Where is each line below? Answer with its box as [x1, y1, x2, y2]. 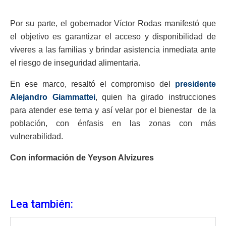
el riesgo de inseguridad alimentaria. [10, 59, 140, 68]
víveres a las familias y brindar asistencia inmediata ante [10, 45, 216, 54]
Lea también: [10, 197, 73, 210]
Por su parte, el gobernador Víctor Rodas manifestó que [10, 19, 216, 28]
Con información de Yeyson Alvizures [10, 153, 154, 162]
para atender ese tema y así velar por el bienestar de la [10, 106, 216, 115]
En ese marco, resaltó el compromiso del [10, 80, 175, 89]
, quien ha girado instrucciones [95, 93, 216, 102]
